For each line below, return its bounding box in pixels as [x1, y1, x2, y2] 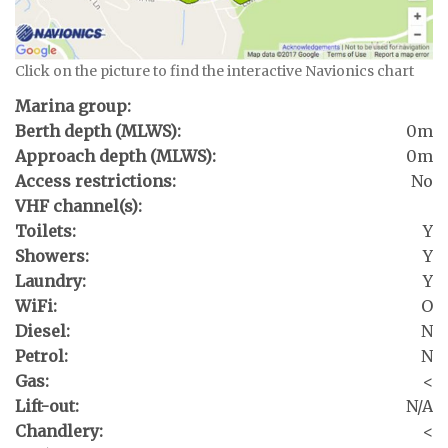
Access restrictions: [15, 171, 176, 192]
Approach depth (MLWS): [15, 146, 216, 167]
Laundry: [15, 271, 86, 292]
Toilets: [15, 221, 76, 242]
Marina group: [15, 96, 131, 117]
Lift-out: [15, 396, 79, 417]
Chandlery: [15, 421, 103, 442]
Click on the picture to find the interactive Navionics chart [15, 61, 414, 80]
